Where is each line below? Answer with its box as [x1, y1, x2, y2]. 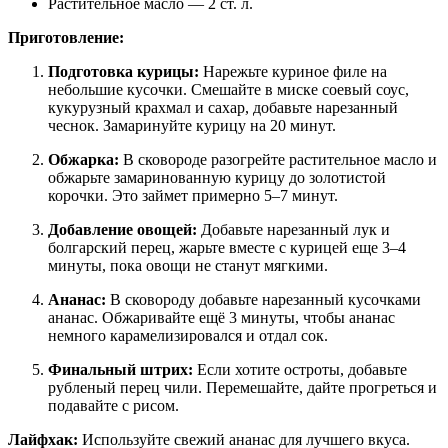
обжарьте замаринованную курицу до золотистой [48, 169, 386, 187]
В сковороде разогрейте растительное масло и [119, 151, 437, 169]
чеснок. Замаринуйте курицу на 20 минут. [48, 117, 336, 135]
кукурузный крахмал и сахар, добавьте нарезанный [48, 99, 398, 117]
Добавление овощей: [48, 221, 197, 239]
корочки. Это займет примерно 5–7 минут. [48, 187, 338, 205]
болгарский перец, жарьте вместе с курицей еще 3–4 [48, 239, 406, 257]
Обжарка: [48, 151, 119, 169]
